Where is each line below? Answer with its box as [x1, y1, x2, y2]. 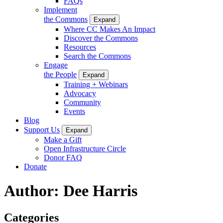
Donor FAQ [44, 153, 82, 162]
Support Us [24, 125, 60, 134]
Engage [44, 60, 68, 69]
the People [44, 70, 77, 79]
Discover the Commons [64, 33, 138, 42]
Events [64, 107, 85, 115]
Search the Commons [64, 51, 131, 60]
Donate [24, 162, 47, 171]
